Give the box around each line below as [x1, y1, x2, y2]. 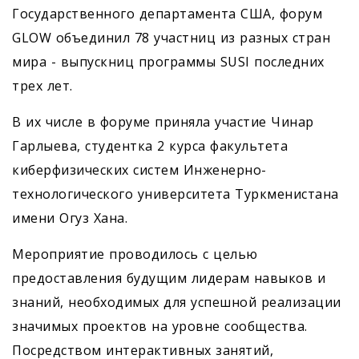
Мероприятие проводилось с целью [12, 244, 258, 263]
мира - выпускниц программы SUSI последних [12, 52, 325, 71]
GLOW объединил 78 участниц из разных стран [12, 28, 330, 46]
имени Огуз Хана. [12, 208, 127, 227]
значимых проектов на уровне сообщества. [12, 317, 308, 335]
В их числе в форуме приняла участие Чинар [12, 112, 314, 131]
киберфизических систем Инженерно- [12, 160, 267, 179]
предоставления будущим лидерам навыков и [12, 268, 325, 287]
